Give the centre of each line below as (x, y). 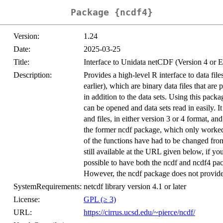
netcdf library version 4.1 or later (135, 187)
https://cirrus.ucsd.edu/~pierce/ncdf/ (139, 213)
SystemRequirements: (48, 187)
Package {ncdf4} (111, 12)
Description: (33, 75)
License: (27, 200)
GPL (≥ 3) (100, 200)
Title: (21, 62)
